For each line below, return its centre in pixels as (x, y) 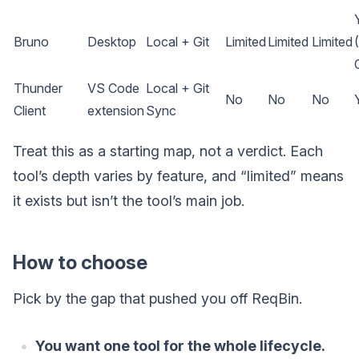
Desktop (112, 42)
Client (30, 111)
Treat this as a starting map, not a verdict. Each (168, 151)
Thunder (38, 89)
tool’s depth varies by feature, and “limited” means (178, 176)
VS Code (113, 89)
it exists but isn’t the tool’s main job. (129, 201)
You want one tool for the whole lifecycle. (180, 346)
